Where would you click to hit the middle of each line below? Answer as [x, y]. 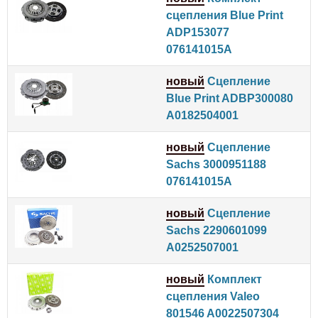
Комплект [233, 279]
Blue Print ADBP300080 [230, 98]
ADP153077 [198, 32]
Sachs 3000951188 [216, 164]
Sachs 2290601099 [216, 230]
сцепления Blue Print [225, 15]
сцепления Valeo [213, 296]
